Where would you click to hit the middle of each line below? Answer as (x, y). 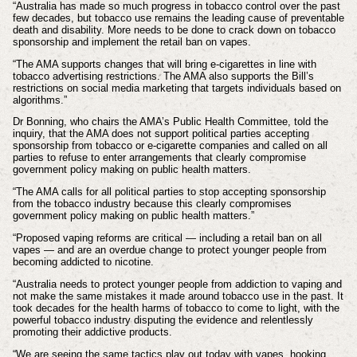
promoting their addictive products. (95, 331)
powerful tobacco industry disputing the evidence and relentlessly (163, 320)
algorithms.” (41, 100)
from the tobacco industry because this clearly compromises (152, 204)
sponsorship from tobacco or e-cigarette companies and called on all (170, 146)
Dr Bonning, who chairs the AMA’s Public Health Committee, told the (170, 122)
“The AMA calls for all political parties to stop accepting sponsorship (169, 192)
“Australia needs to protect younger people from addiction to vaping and (177, 284)
